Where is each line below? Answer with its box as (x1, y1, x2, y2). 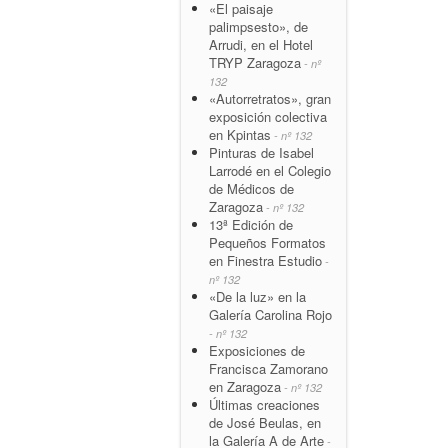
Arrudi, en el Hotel (209, 34, 313, 54)
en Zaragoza (209, 376, 281, 396)
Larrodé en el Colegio (209, 160, 331, 180)
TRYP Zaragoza (209, 52, 301, 72)
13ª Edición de (209, 214, 293, 234)
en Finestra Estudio (209, 250, 322, 270)
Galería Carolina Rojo (209, 304, 332, 324)
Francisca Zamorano (209, 358, 328, 378)
